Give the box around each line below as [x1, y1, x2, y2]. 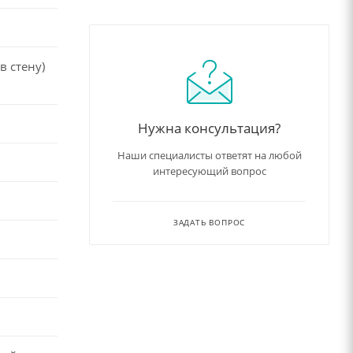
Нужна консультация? [138, 117, 281, 137]
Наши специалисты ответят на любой [117, 147, 302, 162]
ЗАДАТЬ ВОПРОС [173, 216, 246, 228]
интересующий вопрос [152, 163, 266, 178]
